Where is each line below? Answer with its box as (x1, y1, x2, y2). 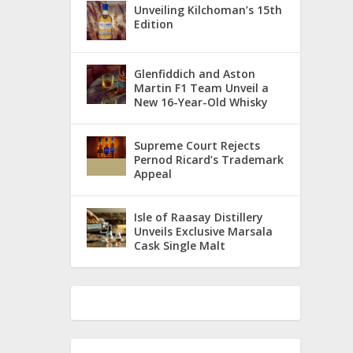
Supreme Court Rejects (134, 137, 261, 153)
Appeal (134, 165, 173, 181)
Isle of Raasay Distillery (134, 209, 264, 225)
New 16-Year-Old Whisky (134, 94, 269, 110)
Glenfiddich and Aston (134, 65, 256, 81)
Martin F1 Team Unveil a (134, 80, 269, 95)
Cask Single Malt (134, 237, 226, 253)
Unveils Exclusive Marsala (134, 223, 273, 239)
